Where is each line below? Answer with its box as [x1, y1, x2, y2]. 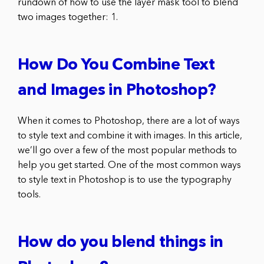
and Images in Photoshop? [18, 82, 216, 99]
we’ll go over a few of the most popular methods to [18, 146, 237, 156]
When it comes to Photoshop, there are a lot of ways [18, 116, 240, 126]
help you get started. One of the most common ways [18, 160, 241, 170]
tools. [18, 190, 41, 200]
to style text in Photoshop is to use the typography [18, 175, 232, 185]
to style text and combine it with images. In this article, [18, 131, 242, 141]
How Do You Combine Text [18, 57, 215, 74]
